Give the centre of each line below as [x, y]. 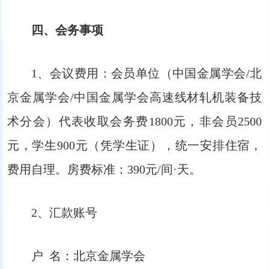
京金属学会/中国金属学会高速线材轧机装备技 [134, 97]
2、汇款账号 [64, 213]
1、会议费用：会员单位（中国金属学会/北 [147, 73]
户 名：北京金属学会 [88, 256]
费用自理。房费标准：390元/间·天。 [104, 169]
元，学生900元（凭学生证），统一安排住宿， [134, 145]
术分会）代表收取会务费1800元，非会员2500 [134, 121]
